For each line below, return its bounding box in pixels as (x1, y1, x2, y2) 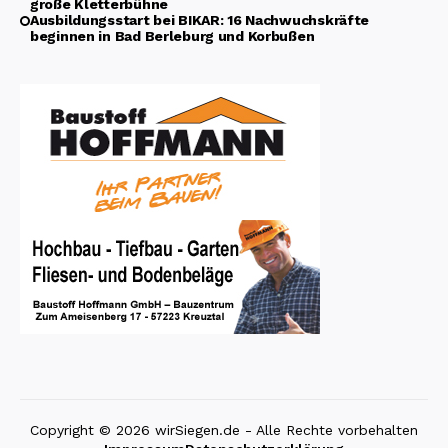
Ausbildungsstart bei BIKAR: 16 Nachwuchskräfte (30, 12, 370, 29)
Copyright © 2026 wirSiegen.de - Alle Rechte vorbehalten (30, 422, 418, 439)
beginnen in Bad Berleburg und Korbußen (30, 28, 315, 45)
